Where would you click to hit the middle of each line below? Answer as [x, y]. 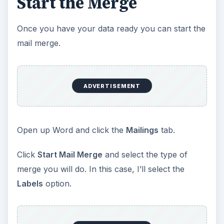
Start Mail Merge [70, 154]
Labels [30, 183]
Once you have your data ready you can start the [111, 29]
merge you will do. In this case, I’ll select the [100, 169]
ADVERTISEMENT [112, 86]
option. [57, 183]
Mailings [142, 130]
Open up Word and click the [71, 130]
